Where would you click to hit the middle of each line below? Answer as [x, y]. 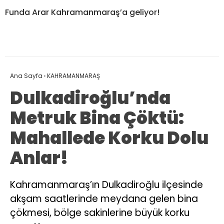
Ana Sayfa [26, 76]
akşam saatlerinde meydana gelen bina [104, 199]
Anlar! [39, 158]
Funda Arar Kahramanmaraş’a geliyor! [82, 12]
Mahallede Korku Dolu [109, 138]
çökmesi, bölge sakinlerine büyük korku [100, 213]
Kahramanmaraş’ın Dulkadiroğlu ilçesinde [106, 185]
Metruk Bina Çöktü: [97, 118]
